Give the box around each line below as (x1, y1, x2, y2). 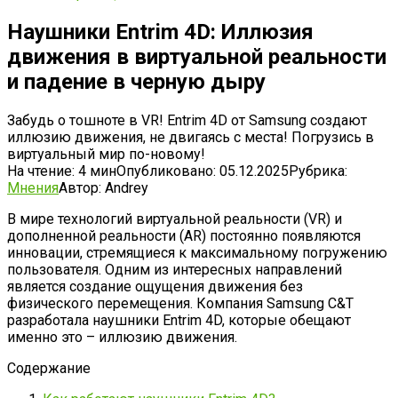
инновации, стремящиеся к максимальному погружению (7, 243, 387, 261)
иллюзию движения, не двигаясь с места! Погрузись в (7, 128, 374, 146)
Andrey (105, 179, 148, 196)
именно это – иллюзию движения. (7, 328, 237, 346)
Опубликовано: (116, 162, 216, 179)
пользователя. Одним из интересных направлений (7, 260, 342, 278)
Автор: (59, 179, 101, 196)
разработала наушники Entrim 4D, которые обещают (7, 311, 351, 329)
